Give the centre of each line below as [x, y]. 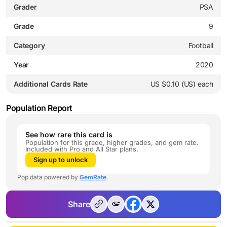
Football [201, 45]
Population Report [40, 108]
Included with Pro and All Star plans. [82, 149]
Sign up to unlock [61, 159]
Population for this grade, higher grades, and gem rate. [112, 142]
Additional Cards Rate [51, 84]
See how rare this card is [69, 134]
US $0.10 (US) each [182, 84]
